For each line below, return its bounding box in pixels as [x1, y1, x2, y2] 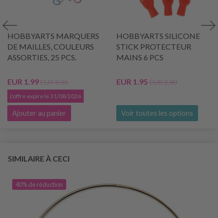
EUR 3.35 [40, 77, 68, 86]
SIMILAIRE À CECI [8, 153, 70, 163]
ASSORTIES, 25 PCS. [7, 52, 76, 62]
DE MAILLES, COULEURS [7, 41, 94, 51]
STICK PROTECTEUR [116, 41, 191, 51]
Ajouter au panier [12, 109, 66, 117]
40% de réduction [16, 180, 63, 188]
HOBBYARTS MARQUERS [7, 31, 99, 40]
